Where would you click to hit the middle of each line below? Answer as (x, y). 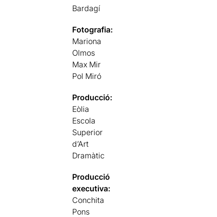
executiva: (92, 188)
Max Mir (87, 64)
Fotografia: (93, 30)
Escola (84, 121)
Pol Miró (87, 76)
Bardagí (86, 8)
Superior (88, 132)
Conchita (88, 200)
